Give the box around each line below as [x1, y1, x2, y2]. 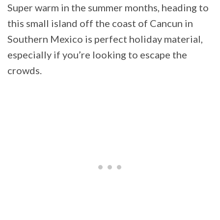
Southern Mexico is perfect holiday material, [7, 32, 203, 45]
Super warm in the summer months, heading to [7, 1, 209, 13]
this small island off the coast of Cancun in [7, 17, 193, 29]
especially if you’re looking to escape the [7, 48, 187, 60]
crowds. [7, 64, 42, 76]
